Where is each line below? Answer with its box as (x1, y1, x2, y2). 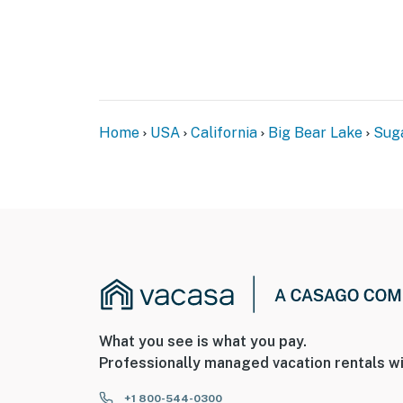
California (191, 124, 257, 142)
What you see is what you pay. (99, 332, 307, 350)
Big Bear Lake (268, 124, 363, 142)
